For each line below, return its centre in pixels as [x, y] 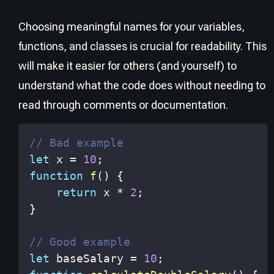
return [76, 193]
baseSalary [90, 259]
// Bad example [76, 143]
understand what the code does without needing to [142, 85]
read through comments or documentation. [123, 105]
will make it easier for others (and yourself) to [128, 65]
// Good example [80, 242]
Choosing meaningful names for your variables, [131, 26]
